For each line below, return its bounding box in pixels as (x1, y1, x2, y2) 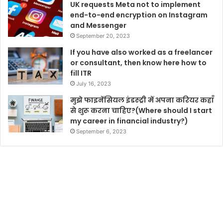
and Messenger (70, 20, 126, 31)
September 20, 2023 (76, 32, 130, 40)
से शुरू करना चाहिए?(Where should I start (70, 106, 212, 116)
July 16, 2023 (76, 80, 111, 88)
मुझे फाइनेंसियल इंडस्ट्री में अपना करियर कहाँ (70, 95, 214, 106)
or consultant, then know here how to (70, 58, 207, 68)
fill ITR (70, 68, 92, 79)
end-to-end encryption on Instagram (70, 10, 208, 20)
